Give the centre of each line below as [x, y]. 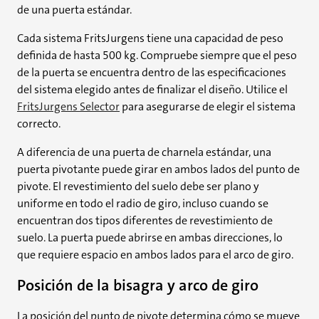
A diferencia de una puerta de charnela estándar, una [144, 152]
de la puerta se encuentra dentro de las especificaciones [152, 72]
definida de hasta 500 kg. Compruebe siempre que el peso [157, 55]
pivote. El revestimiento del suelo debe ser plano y [138, 186]
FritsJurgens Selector [68, 106]
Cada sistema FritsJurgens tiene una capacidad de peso [150, 38]
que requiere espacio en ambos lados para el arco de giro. [155, 255]
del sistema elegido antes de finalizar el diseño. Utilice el [152, 89]
